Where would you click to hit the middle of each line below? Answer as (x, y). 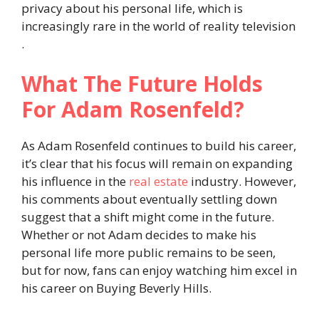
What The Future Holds (142, 83)
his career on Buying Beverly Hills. (116, 288)
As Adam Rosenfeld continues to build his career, (159, 145)
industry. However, (242, 181)
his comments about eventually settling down (149, 199)
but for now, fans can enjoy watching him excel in (159, 270)
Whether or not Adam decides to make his (139, 234)
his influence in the (75, 181)
